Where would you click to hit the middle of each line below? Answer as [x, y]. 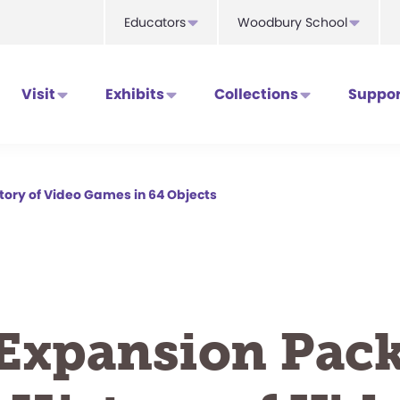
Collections [256, 94]
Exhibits [135, 94]
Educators [155, 22]
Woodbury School [292, 22]
